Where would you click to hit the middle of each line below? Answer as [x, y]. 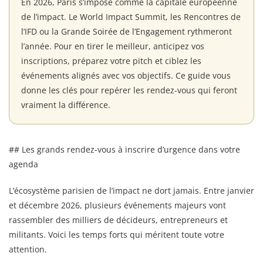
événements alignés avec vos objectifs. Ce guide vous [126, 75]
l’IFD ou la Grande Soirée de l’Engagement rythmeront [127, 31]
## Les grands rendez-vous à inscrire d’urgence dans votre [124, 149]
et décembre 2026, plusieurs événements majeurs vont [117, 205]
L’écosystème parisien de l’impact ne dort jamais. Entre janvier [131, 190]
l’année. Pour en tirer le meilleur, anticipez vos [113, 46]
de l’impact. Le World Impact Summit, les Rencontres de [131, 16]
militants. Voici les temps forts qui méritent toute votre [117, 234]
